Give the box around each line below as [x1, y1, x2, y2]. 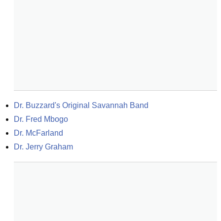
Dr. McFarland [14, 129, 63, 137]
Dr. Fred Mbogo [14, 115, 68, 123]
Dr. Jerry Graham [14, 143, 73, 151]
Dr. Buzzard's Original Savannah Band [14, 101, 148, 110]
